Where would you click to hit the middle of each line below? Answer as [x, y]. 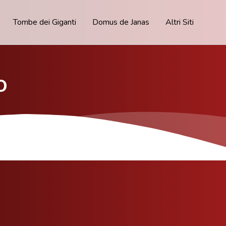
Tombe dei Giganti [45, 22]
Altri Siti [180, 22]
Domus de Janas [121, 22]
